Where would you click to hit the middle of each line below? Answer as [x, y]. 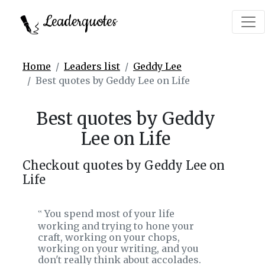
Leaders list [92, 66]
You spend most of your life [108, 214]
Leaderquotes [78, 22]
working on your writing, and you [118, 248]
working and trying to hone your [116, 226]
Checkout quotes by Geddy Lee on [124, 165]
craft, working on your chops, [109, 237]
